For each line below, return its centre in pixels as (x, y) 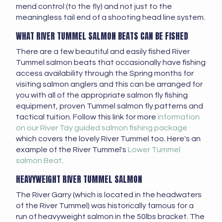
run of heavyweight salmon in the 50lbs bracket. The (110, 217)
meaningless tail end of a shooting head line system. (111, 18)
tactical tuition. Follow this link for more (87, 117)
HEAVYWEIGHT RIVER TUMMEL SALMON (79, 180)
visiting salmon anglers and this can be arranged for (109, 84)
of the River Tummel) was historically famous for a (105, 206)
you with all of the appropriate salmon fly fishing (102, 95)
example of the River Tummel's (72, 150)
